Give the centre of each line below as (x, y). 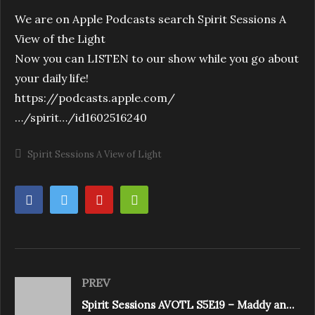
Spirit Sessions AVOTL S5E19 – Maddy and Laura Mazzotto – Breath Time (290, 304)
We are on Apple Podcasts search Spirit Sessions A (150, 19)
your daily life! (52, 78)
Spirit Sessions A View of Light (95, 154)
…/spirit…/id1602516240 (81, 117)
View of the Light (60, 38)
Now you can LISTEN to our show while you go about (157, 58)
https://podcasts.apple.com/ (95, 97)
